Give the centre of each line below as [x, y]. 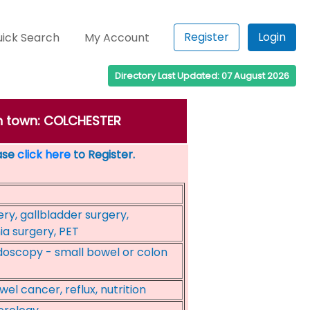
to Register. [102, 155]
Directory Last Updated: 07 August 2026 [202, 76]
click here [44, 155]
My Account [117, 38]
